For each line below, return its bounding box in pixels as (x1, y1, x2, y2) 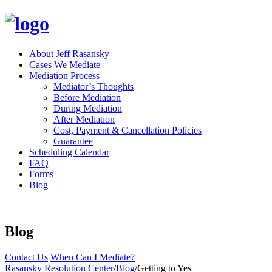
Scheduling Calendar (29, 146, 109, 157)
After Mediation (53, 114, 115, 124)
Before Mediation (53, 92, 121, 103)
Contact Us (5, 251, 48, 262)
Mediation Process (29, 70, 100, 81)
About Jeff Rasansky (29, 48, 109, 59)
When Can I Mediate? (50, 251, 135, 262)
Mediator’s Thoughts (53, 81, 134, 92)
